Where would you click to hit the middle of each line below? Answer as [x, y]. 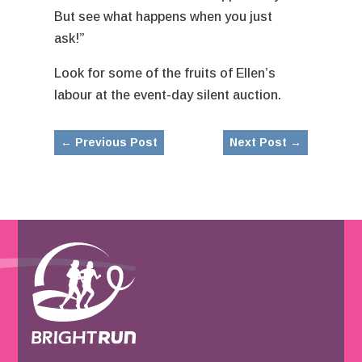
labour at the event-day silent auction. [170, 95]
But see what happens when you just [164, 16]
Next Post [258, 142]
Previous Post [117, 142]
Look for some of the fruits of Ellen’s [165, 73]
